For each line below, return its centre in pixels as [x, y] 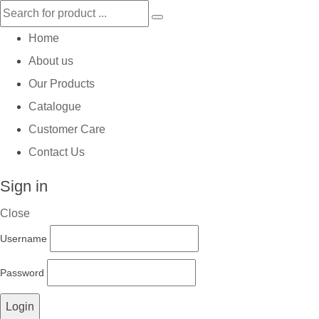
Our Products [62, 84]
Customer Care [67, 129]
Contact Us [57, 152]
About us [51, 61]
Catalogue [55, 106]
